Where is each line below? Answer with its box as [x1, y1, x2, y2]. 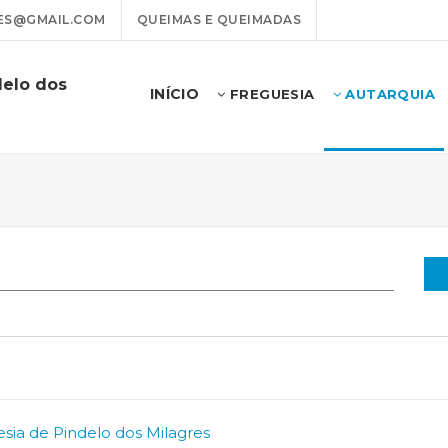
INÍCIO [149, 85, 200, 103]
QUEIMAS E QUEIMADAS [136, 12, 301, 27]
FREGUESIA [225, 86, 315, 102]
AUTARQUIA [340, 86, 435, 102]
